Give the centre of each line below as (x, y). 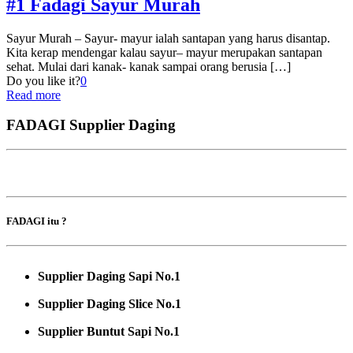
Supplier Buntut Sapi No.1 (109, 332)
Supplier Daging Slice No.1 (110, 304)
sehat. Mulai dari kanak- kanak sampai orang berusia (137, 66)
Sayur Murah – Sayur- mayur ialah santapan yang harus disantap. (168, 38)
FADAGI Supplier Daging (91, 125)
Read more (33, 95)
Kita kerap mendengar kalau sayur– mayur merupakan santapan (164, 52)
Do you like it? (43, 80)
